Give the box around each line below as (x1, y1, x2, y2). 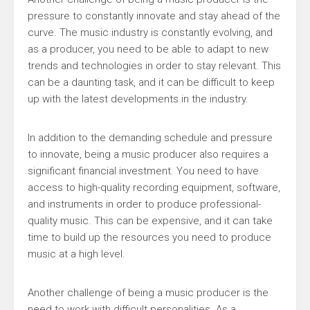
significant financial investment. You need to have (28, 165, 259, 177)
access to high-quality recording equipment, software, (28, 181, 280, 194)
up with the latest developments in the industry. (28, 93, 248, 105)
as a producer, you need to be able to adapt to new (28, 43, 268, 55)
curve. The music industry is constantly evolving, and (28, 26, 273, 39)
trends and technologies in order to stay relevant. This (28, 60, 281, 72)
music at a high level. (28, 248, 125, 260)
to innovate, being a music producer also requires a (28, 148, 268, 161)
